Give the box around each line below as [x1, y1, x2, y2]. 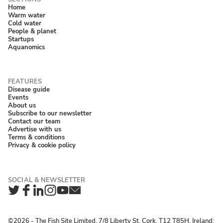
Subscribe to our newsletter [8, 109, 92, 118]
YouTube [56, 188, 104, 205]
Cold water [8, 18, 41, 28]
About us [8, 101, 36, 111]
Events [8, 93, 28, 103]
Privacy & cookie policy [8, 140, 76, 150]
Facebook [19, 188, 72, 205]
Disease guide [8, 85, 50, 95]
